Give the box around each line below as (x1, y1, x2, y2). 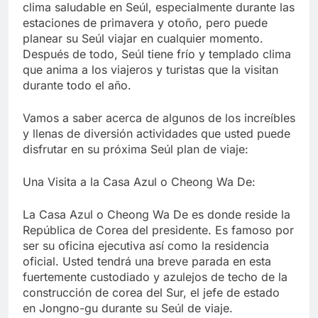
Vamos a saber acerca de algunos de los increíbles (23, 111, 295, 126)
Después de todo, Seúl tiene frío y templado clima (23, 47, 291, 62)
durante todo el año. (23, 78, 131, 93)
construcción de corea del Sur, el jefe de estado (23, 285, 280, 300)
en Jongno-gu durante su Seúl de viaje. (23, 301, 233, 316)
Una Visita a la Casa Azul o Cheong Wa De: (23, 175, 256, 190)
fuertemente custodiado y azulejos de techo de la (23, 270, 287, 285)
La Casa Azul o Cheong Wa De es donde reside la (23, 207, 290, 222)
